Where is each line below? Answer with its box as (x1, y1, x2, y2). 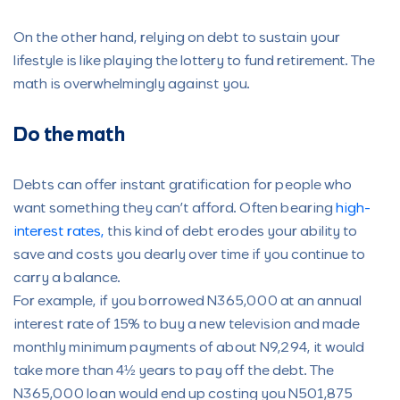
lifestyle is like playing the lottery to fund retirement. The (13, 54, 375, 69)
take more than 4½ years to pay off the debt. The (13, 364, 334, 379)
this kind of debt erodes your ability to (104, 225, 357, 239)
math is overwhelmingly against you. (13, 78, 250, 92)
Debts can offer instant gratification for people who (13, 179, 352, 193)
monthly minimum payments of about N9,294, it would (13, 341, 364, 355)
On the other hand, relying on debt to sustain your (13, 31, 340, 46)
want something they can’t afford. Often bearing (13, 202, 336, 216)
